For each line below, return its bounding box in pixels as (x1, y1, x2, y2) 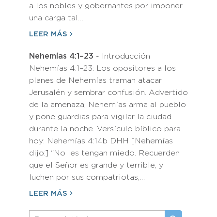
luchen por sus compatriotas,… (29, 174, 145, 181)
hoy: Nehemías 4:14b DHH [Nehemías (29, 138, 173, 145)
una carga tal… (29, 15, 83, 22)
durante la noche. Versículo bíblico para (29, 125, 181, 133)
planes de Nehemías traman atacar (29, 77, 162, 84)
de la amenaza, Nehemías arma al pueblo (29, 101, 186, 108)
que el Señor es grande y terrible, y (29, 162, 163, 169)
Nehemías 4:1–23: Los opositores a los (29, 65, 176, 72)
